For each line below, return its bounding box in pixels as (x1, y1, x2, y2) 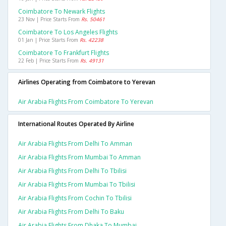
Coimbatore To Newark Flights (18, 7, 105, 16)
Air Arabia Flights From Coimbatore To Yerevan (18, 97, 153, 106)
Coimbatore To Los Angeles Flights (18, 28, 118, 37)
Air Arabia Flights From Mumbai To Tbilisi (18, 180, 135, 189)
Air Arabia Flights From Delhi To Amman (18, 139, 132, 148)
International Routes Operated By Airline (18, 120, 134, 129)
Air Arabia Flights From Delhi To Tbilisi (18, 166, 127, 176)
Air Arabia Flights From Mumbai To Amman (18, 153, 141, 162)
